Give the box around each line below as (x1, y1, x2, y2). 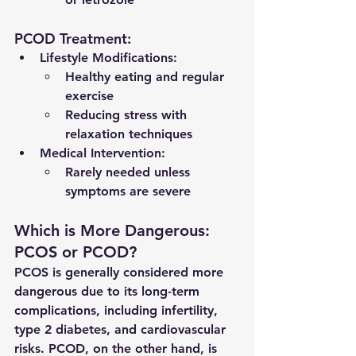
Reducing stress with (65, 107, 191, 123)
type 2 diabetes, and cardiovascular (14, 322, 230, 338)
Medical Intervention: (40, 145, 165, 161)
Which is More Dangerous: (14, 221, 215, 241)
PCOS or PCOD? (14, 242, 137, 262)
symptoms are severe (65, 184, 191, 199)
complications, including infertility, (14, 303, 222, 319)
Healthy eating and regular (65, 69, 228, 85)
